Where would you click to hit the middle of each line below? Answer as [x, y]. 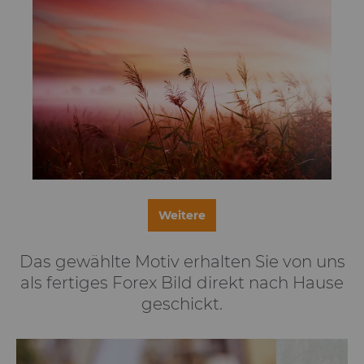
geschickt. [182, 304]
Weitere [182, 215]
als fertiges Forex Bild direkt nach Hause [182, 283]
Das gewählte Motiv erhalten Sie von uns [182, 262]
